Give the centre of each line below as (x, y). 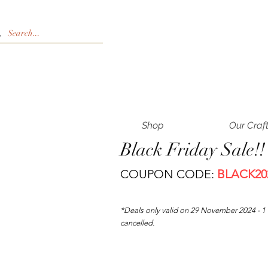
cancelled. (138, 223)
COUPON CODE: (169, 174)
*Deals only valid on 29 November (179, 210)
